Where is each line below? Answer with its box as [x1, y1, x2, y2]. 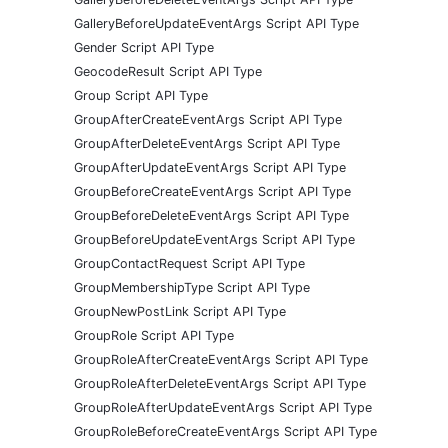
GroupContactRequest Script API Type [74, 255, 305, 271]
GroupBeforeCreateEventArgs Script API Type [74, 183, 351, 199]
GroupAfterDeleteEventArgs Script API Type [74, 135, 340, 151]
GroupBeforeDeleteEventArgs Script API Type [74, 207, 349, 223]
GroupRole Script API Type [74, 327, 234, 343]
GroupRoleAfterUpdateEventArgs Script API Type [74, 399, 372, 415]
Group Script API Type [74, 87, 208, 103]
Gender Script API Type [74, 39, 214, 55]
